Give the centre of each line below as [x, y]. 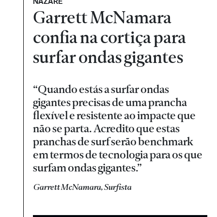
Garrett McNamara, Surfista [82, 187]
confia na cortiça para [110, 37]
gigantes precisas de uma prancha [110, 102]
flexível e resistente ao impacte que [115, 115]
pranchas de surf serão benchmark [113, 141]
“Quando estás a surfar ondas [101, 89]
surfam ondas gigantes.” [88, 168]
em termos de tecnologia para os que [118, 155]
